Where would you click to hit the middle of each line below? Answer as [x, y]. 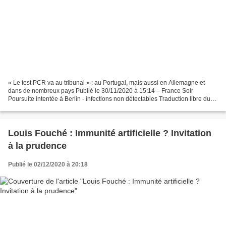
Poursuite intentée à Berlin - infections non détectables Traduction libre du [109, 99]
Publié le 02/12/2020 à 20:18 [48, 164]
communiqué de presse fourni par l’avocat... [68, 107]
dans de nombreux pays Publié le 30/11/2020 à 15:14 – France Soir [101, 91]
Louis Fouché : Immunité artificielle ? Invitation [110, 133]
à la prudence [37, 146]
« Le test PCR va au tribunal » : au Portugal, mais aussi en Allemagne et [106, 82]
